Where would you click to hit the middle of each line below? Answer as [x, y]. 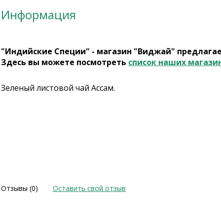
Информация [38, 15]
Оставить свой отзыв [89, 188]
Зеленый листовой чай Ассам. [58, 88]
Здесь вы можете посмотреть [65, 62]
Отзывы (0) [19, 188]
